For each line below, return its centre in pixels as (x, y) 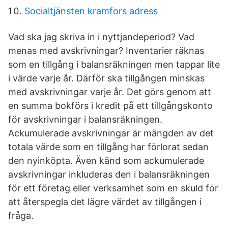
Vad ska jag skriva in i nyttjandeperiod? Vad (101, 37)
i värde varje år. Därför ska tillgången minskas (106, 78)
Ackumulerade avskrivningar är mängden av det (111, 133)
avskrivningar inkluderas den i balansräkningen (109, 174)
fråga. (21, 216)
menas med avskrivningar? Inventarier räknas (106, 51)
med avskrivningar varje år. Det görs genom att (110, 92)
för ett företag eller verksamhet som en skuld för (113, 188)
